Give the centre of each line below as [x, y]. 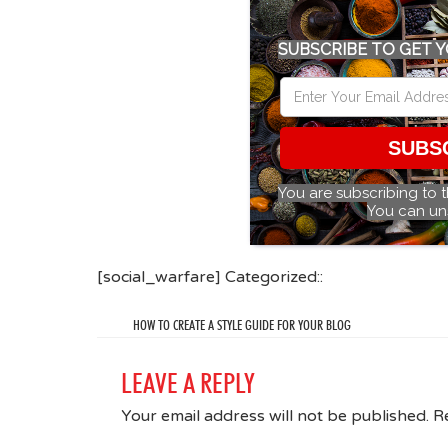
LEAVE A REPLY [188, 382]
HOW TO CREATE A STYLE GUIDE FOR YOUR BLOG [241, 324]
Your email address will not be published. [275, 415]
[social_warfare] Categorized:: [210, 276]
